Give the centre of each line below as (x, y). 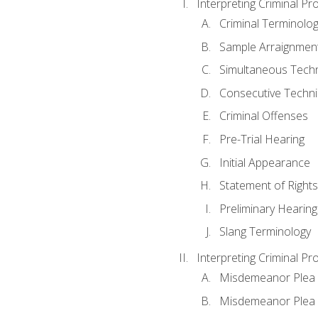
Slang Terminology (265, 232)
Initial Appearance (264, 162)
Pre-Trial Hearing (262, 139)
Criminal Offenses (263, 116)
